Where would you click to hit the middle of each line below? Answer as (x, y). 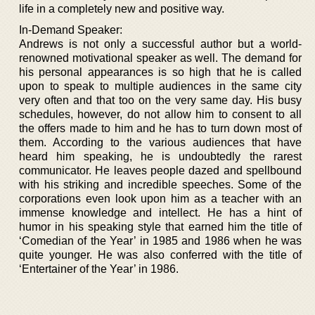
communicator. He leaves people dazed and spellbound (160, 170)
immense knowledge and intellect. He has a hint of (160, 212)
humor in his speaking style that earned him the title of (160, 226)
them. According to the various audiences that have (160, 142)
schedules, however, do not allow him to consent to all (160, 114)
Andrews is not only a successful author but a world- (160, 44)
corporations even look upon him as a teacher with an (160, 198)
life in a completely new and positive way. (122, 8)
